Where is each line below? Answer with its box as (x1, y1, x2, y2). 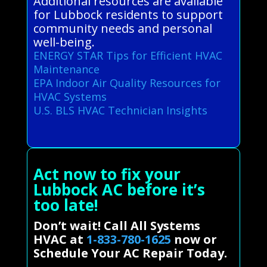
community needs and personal (33, 20, 212, 36)
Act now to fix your (33, 163, 181, 185)
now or (170, 231, 217, 247)
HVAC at (33, 231, 86, 247)
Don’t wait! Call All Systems (33, 217, 200, 234)
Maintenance (33, 61, 100, 76)
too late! (33, 194, 98, 216)
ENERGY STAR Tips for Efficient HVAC (33, 48, 222, 63)
